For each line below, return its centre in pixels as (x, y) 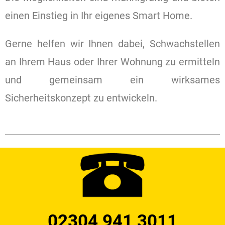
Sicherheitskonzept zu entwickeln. (81, 98)
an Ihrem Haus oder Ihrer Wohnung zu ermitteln (113, 62)
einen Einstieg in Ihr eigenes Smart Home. (99, 15)
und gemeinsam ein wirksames (113, 80)
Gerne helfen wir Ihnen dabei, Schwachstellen (113, 43)
